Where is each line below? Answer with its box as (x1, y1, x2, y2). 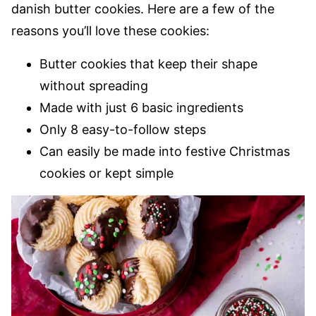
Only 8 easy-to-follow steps (39, 122, 206, 138)
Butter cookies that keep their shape (39, 56, 257, 72)
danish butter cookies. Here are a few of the (11, 1, 274, 17)
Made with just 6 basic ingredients (39, 100, 243, 116)
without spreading (39, 78, 148, 94)
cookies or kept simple (39, 166, 174, 181)
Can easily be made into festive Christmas (39, 144, 290, 159)
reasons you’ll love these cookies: (11, 23, 209, 39)
